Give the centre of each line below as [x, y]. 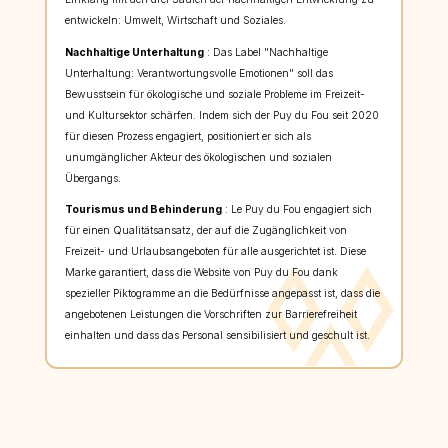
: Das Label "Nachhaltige [265, 52]
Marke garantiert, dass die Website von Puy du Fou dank [201, 273]
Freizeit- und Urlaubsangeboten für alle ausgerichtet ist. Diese [215, 252]
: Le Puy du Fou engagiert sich [296, 210]
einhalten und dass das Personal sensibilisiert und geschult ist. [217, 336]
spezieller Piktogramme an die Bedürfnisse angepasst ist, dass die [222, 294]
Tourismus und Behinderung [143, 210]
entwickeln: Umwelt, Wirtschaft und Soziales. [175, 21]
